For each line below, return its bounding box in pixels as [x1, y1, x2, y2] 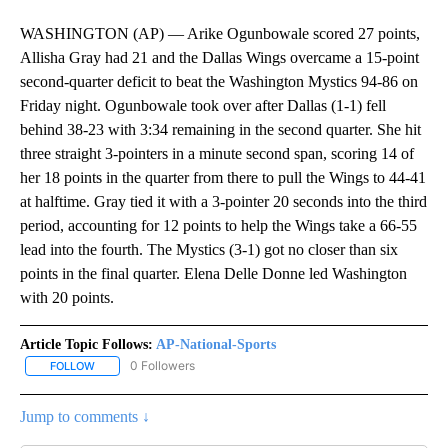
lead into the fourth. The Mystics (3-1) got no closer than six [20, 241, 398, 259]
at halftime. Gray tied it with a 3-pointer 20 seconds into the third [20, 193, 427, 211]
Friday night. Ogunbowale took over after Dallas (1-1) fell [20, 97, 386, 115]
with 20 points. [20, 289, 114, 307]
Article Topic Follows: [20, 337, 153, 353]
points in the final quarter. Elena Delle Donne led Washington [20, 265, 407, 283]
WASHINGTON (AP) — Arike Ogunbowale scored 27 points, [20, 25, 420, 43]
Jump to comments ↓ [20, 408, 150, 426]
